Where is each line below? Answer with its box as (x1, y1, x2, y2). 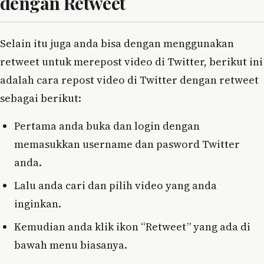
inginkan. (14, 196, 61, 211)
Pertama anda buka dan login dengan (14, 118, 200, 133)
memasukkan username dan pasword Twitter (14, 136, 240, 151)
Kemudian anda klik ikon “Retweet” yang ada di (14, 219, 250, 234)
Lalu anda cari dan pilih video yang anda (14, 177, 217, 193)
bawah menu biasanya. (14, 237, 127, 252)
